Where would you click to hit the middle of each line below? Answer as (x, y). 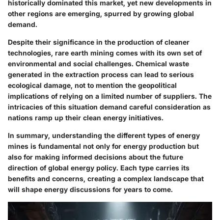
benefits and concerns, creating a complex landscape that (106, 178)
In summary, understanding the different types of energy (104, 135)
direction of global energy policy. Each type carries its (99, 167)
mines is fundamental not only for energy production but (103, 146)
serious (181, 74)
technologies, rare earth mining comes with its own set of (105, 53)
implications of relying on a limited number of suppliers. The (110, 96)
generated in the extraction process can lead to (88, 74)
